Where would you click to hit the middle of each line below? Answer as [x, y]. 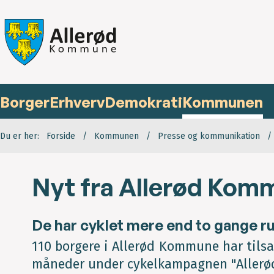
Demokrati [143, 102]
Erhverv [77, 102]
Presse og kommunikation [209, 136]
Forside [61, 136]
